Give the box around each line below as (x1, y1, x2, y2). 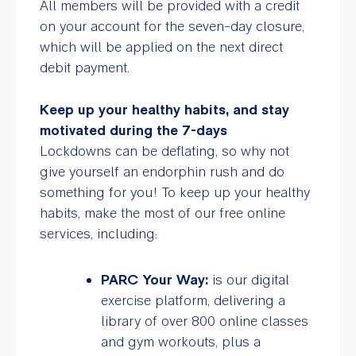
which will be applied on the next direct (40, 37, 283, 55)
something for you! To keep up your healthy (40, 183, 310, 200)
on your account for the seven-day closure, (40, 17, 304, 34)
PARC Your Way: (100, 270, 208, 288)
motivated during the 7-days (40, 121, 227, 138)
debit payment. (40, 58, 130, 75)
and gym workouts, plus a (100, 332, 261, 350)
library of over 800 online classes (100, 311, 308, 329)
